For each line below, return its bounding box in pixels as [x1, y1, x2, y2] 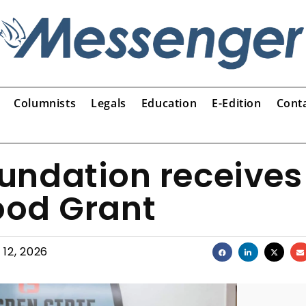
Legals [91, 95, 126, 111]
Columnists [14, 95, 76, 111]
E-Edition [212, 95, 262, 111]
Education [141, 95, 197, 111]
